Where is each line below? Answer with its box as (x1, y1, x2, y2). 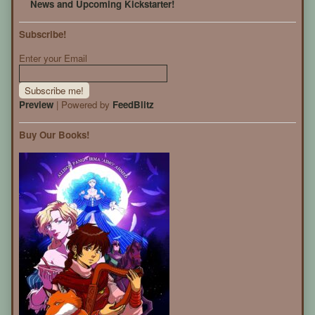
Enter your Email (19, 51, 87, 65)
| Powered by (53, 98, 112, 112)
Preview (19, 98, 53, 112)
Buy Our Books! (19, 128, 89, 142)
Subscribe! (19, 27, 66, 41)
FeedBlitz (112, 98, 154, 112)
